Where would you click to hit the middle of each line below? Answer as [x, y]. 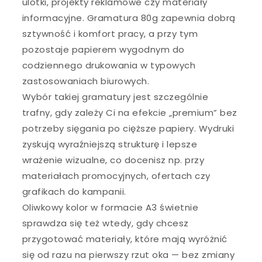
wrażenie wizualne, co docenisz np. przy [113, 160]
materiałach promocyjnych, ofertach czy [116, 175]
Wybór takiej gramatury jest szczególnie [115, 96]
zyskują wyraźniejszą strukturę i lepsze [110, 144]
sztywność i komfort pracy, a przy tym [110, 33]
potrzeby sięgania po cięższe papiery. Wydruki [128, 128]
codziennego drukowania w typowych [109, 65]
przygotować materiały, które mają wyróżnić [125, 239]
